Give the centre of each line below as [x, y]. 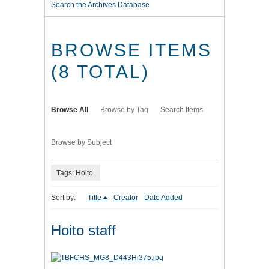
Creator [126, 198]
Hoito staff [83, 231]
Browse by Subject [81, 143]
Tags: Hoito [75, 173]
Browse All [70, 110]
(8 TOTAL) [100, 72]
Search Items [182, 110]
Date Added [163, 198]
